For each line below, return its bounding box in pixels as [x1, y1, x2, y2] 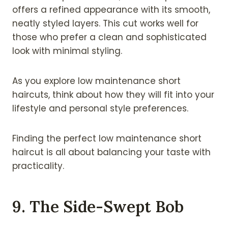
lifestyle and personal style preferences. [12, 102, 188, 115]
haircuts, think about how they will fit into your [12, 88, 214, 101]
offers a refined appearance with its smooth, [12, 3, 210, 16]
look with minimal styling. [12, 44, 122, 57]
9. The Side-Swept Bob [12, 196, 184, 217]
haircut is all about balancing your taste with [12, 146, 211, 158]
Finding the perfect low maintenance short [12, 132, 202, 145]
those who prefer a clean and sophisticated [12, 31, 207, 43]
